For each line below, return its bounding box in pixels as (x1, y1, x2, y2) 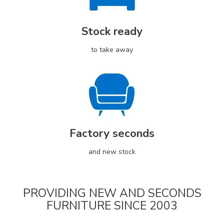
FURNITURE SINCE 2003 (46, 197, 177, 213)
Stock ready (81, 23, 142, 39)
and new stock (88, 146, 135, 156)
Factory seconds (69, 125, 154, 141)
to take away (91, 44, 133, 54)
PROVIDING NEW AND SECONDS (22, 185, 201, 201)
